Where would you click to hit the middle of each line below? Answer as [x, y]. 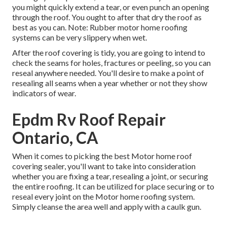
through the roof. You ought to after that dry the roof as [107, 17]
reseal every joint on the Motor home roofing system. [103, 197]
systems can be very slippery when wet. [80, 37]
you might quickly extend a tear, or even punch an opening [111, 7]
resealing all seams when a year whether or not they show [110, 83]
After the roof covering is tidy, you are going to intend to [109, 53]
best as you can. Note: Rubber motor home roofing [100, 27]
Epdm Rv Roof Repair [89, 120]
